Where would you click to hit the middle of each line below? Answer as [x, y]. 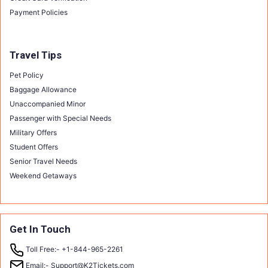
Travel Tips [36, 55]
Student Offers [34, 147]
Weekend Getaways [43, 176]
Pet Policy [27, 75]
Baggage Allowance [43, 89]
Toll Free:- [43, 249]
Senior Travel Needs [43, 161]
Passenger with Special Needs [60, 118]
